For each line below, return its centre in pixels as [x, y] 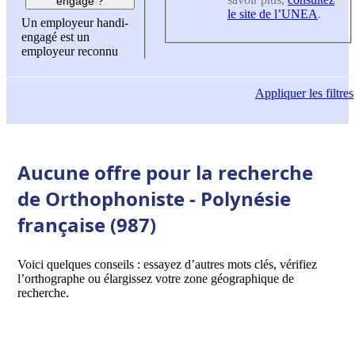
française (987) [87, 224]
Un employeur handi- [75, 23]
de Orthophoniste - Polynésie [154, 198]
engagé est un [55, 37]
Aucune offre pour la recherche [165, 172]
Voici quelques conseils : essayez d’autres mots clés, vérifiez [167, 264]
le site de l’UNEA [273, 13]
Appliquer [281, 94]
